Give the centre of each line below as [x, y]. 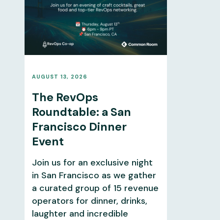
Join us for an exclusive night [92, 162]
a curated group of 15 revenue [95, 188]
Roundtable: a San [81, 112]
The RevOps [65, 97]
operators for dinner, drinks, [89, 201]
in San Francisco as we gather [94, 175]
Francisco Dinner [79, 126]
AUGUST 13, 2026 [59, 76]
